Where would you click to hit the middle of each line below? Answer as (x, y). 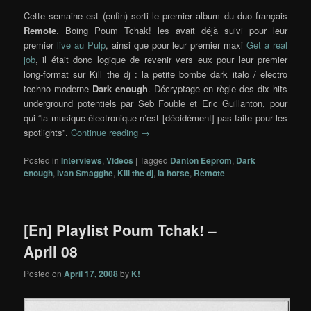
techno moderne (58, 88)
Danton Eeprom (201, 160)
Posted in (42, 160)
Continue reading (106, 132)
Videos (120, 160)
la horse (174, 173)
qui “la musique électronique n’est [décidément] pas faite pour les (155, 117)
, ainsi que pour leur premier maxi (176, 44)
